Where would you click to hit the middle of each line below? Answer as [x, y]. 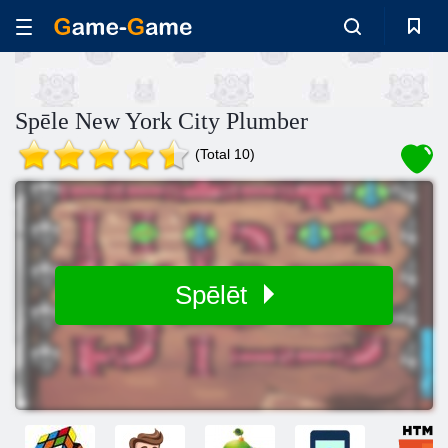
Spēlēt [214, 295]
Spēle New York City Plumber [161, 121]
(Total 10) [225, 154]
